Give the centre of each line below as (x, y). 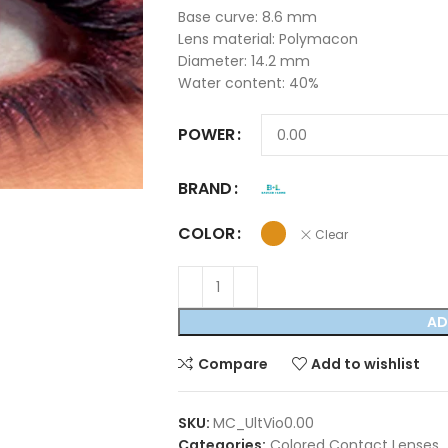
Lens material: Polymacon (267, 39)
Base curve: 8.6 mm (247, 17)
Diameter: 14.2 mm (243, 61)
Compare (232, 363)
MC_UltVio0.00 (263, 423)
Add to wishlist (366, 363)
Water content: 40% (248, 83)
